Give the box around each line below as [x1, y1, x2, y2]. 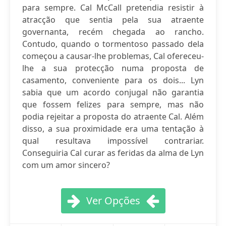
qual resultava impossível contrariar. [22, 135, 204, 146]
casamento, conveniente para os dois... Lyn [22, 75, 204, 86]
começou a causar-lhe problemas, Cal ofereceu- [22, 50, 204, 62]
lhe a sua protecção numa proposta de [22, 63, 204, 74]
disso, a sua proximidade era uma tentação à [22, 123, 204, 134]
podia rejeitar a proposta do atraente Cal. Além [22, 111, 204, 122]
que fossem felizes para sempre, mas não [22, 99, 204, 110]
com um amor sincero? [22, 159, 110, 171]
